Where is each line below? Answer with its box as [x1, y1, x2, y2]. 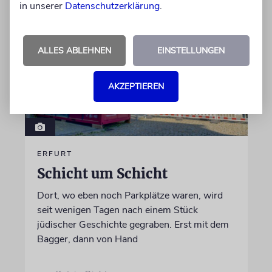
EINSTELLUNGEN [157, 44, 225, 56]
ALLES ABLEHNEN [37, 44, 111, 56]
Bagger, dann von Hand [36, 233, 138, 246]
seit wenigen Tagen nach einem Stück [36, 203, 198, 217]
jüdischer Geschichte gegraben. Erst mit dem [36, 218, 229, 232]
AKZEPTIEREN [108, 80, 164, 92]
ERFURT [36, 149, 72, 159]
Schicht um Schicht [36, 165, 168, 183]
